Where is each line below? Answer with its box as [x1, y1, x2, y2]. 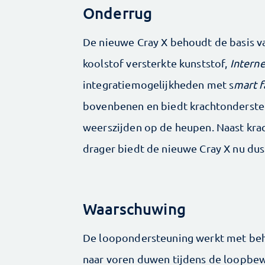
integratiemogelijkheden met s [83, 78, 234, 91]
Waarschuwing [83, 199, 186, 219]
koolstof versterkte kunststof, [83, 57, 230, 70]
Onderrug [83, 3, 153, 23]
